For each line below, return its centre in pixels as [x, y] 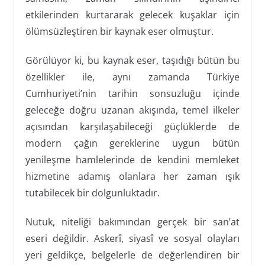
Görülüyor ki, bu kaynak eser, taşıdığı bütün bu [132, 60]
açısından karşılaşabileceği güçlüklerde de [132, 126]
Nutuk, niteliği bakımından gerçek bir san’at [132, 222]
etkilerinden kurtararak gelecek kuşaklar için [132, 14]
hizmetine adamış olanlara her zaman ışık [132, 176]
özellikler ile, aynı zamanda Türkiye [132, 77]
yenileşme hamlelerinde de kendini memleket [132, 159]
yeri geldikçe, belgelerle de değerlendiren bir [132, 255]
